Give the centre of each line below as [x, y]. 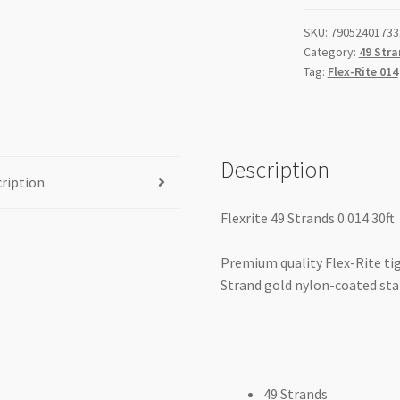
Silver [319, 19]
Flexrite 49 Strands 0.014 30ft [308, 217]
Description [275, 169]
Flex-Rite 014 [362, 72]
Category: [331, 52]
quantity [328, 42]
